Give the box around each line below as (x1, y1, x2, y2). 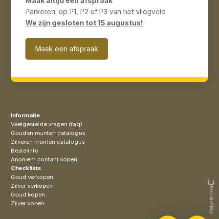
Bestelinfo (11, 147, 39, 154)
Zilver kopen (11, 199, 45, 207)
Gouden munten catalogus (11, 129, 86, 136)
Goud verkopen (11, 173, 54, 180)
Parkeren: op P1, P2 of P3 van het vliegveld (25, 7, 166, 16)
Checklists (11, 164, 42, 172)
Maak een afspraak (35, 44, 99, 53)
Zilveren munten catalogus (11, 138, 85, 145)
